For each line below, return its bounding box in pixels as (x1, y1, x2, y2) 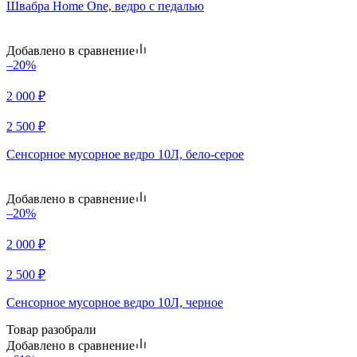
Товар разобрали (6, 322, 96, 336)
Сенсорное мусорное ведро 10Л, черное (6, 295, 223, 309)
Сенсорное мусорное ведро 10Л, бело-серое (6, 147, 244, 161)
